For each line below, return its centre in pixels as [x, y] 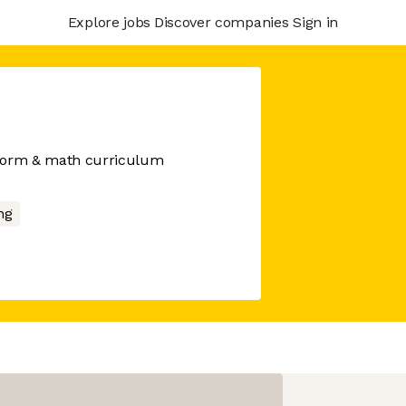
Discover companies [221, 22]
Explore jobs [109, 22]
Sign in [315, 22]
